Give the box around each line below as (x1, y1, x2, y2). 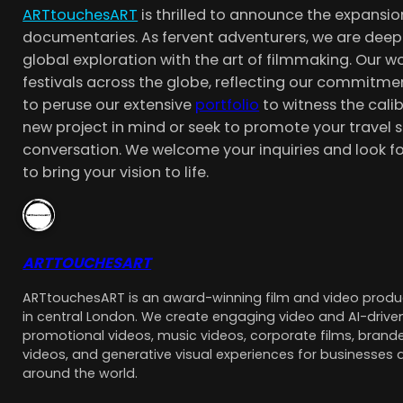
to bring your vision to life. (22, 162, 210, 184)
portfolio (195, 94, 260, 116)
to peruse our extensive (22, 94, 196, 116)
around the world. (22, 364, 139, 383)
